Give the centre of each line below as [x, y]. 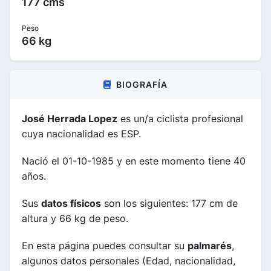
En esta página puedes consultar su [105, 245]
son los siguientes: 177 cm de [169, 203]
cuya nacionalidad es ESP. [81, 133]
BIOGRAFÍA [142, 84]
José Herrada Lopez [70, 118]
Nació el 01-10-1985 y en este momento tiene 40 [134, 161]
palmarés [210, 245]
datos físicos [71, 203]
